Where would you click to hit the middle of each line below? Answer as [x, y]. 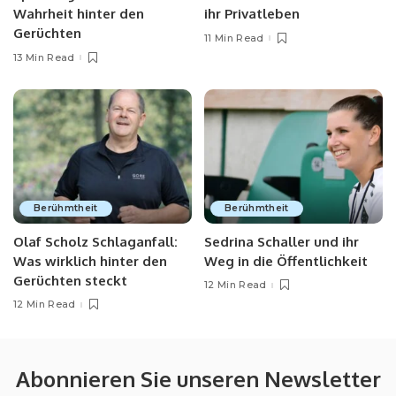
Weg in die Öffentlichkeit [286, 261]
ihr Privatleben [252, 14]
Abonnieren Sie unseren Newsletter [198, 378]
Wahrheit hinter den [79, 14]
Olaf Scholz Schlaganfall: [95, 241]
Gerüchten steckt [70, 280]
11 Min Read [234, 38]
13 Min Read [44, 57]
